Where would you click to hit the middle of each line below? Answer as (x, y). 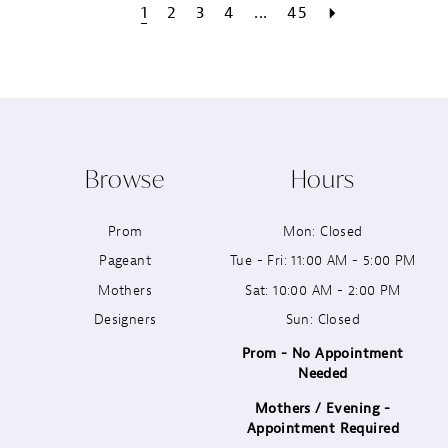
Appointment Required (322, 427)
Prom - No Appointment (323, 353)
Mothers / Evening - (322, 407)
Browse (125, 178)
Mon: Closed (323, 230)
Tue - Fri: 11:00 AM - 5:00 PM (322, 260)
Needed (323, 373)
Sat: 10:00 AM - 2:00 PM (323, 289)
